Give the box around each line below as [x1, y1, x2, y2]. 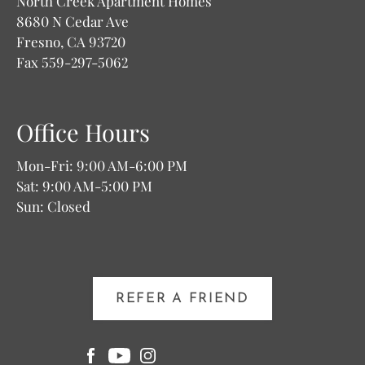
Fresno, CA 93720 [16, 33, 125, 51]
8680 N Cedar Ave [16, 12, 129, 31]
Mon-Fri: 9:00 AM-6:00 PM [16, 156, 187, 175]
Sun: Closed [16, 197, 90, 216]
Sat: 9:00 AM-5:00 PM [16, 177, 152, 196]
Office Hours [16, 117, 150, 148]
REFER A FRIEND [116, 292, 249, 306]
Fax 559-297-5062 [16, 53, 128, 72]
